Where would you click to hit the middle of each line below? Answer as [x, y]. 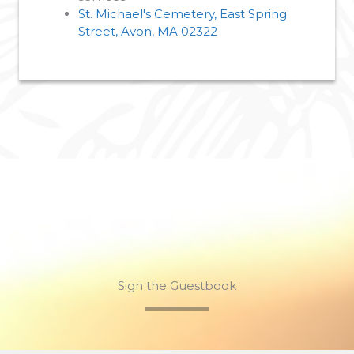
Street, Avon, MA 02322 [148, 31]
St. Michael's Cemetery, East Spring [183, 13]
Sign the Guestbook [177, 285]
